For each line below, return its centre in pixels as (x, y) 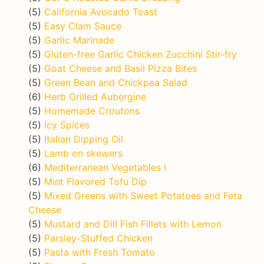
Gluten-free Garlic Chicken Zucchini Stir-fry (141, 55)
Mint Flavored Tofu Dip (95, 182)
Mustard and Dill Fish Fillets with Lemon (133, 224)
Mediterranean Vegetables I (105, 168)
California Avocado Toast (101, 12)
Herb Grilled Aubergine (95, 97)
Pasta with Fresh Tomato (100, 253)
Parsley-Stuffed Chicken (98, 238)
